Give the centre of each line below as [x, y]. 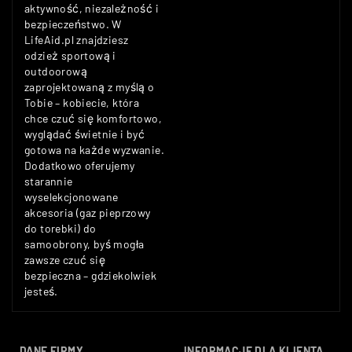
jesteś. [41, 291]
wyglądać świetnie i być [85, 134]
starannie [49, 181]
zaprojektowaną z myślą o [90, 86]
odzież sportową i [70, 55]
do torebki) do [60, 228]
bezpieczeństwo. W [73, 24]
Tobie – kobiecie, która [82, 102]
